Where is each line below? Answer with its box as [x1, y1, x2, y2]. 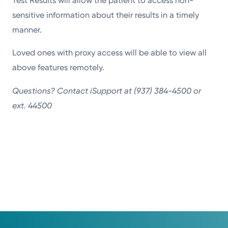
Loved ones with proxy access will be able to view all [12, 48, 207, 58]
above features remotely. [12, 63, 107, 73]
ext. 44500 [12, 100, 52, 110]
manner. [12, 25, 44, 35]
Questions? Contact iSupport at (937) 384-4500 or [12, 85, 202, 96]
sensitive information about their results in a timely [12, 10, 199, 20]
